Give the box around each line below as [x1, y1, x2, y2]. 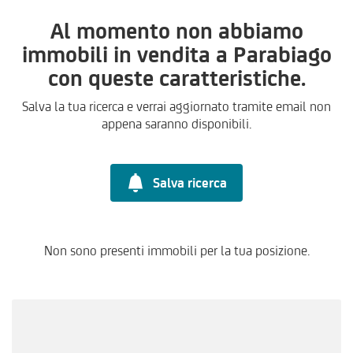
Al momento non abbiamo [50, 17, 303, 43]
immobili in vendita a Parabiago [21, 41, 332, 67]
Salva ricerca [153, 175, 227, 191]
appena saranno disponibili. [102, 116, 251, 132]
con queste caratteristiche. [47, 65, 306, 91]
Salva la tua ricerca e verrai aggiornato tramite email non [22, 98, 331, 114]
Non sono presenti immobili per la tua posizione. [43, 243, 310, 258]
